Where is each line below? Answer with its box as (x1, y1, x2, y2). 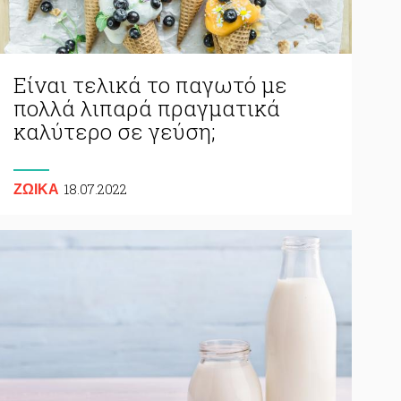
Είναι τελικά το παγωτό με (13, 70, 287, 99)
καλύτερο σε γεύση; (13, 116, 216, 146)
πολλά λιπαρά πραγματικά (13, 93, 280, 123)
